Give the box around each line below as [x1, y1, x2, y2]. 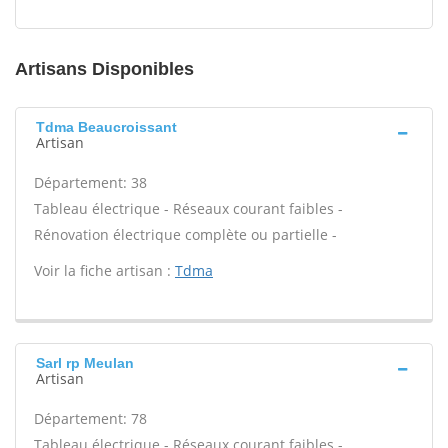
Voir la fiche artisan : [34, 261, 175, 280]
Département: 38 [34, 173, 147, 192]
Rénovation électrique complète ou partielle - [34, 225, 337, 244]
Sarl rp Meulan [36, 355, 134, 371]
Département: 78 [34, 409, 147, 428]
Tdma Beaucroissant [36, 119, 177, 135]
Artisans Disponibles [15, 59, 194, 79]
